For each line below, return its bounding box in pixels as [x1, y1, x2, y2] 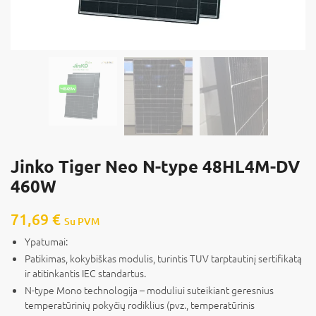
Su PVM [64, 214, 99, 228]
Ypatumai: [25, 233, 68, 248]
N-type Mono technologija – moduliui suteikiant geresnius [25, 282, 274, 297]
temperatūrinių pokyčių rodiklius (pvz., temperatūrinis [25, 297, 255, 312]
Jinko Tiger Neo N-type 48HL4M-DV [11, 154, 300, 177]
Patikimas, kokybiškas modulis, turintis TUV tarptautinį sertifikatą [25, 250, 302, 265]
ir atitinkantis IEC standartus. [25, 265, 146, 280]
